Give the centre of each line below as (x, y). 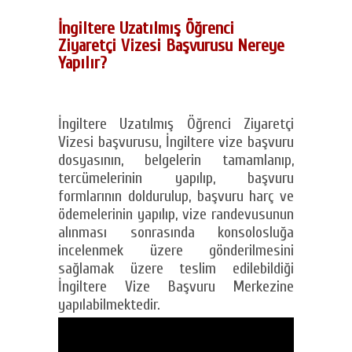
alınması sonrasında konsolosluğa (176, 232)
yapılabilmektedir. (109, 304)
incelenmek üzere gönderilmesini (176, 250)
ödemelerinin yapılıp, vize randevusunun (176, 214)
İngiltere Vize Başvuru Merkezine (176, 286)
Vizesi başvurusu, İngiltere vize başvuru (176, 142)
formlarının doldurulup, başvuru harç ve (176, 196)
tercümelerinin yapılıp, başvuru (176, 178)
